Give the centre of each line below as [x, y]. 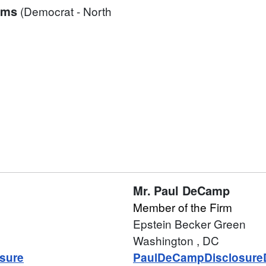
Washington [165, 240]
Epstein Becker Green [189, 224]
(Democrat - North [66, 11]
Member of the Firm [183, 207]
